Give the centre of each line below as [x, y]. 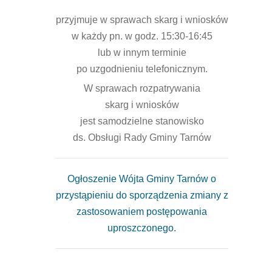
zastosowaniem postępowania [142, 212]
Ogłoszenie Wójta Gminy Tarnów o [142, 179]
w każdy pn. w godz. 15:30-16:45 [142, 36]
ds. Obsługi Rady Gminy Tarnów [142, 138]
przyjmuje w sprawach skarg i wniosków [142, 20]
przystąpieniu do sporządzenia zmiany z [142, 195]
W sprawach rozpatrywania [142, 88]
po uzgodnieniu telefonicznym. [142, 69]
